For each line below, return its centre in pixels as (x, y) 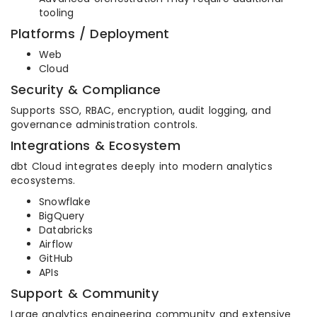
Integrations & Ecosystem (96, 146)
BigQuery (62, 216)
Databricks (66, 230)
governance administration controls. (104, 125)
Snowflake (65, 202)
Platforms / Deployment (90, 34)
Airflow (56, 244)
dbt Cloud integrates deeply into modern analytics (142, 167)
